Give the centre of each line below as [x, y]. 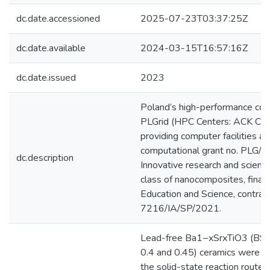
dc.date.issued [46, 78]
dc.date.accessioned [58, 19]
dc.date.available [51, 48]
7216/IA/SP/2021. [181, 209]
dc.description [45, 158]
